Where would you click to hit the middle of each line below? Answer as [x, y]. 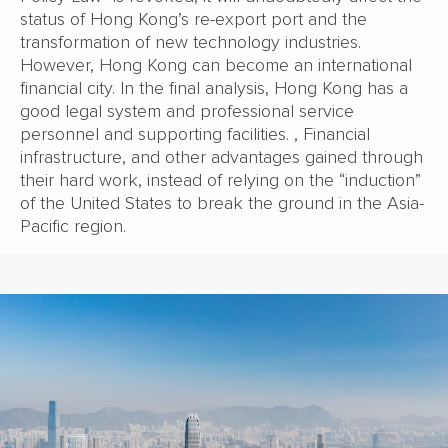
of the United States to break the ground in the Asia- [222, 203]
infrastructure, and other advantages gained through [221, 157]
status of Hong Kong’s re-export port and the [193, 19]
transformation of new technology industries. [190, 42]
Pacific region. [73, 226]
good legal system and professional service [187, 111]
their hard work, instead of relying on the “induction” [220, 180]
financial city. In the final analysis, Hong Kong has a [214, 88]
